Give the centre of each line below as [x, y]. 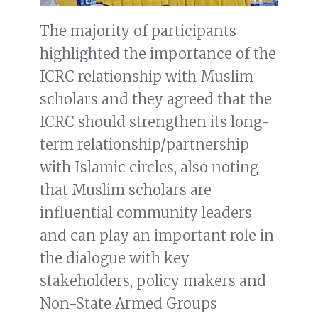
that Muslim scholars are [126, 190]
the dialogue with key [115, 258]
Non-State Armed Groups [128, 304]
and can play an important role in [157, 236]
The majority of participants [138, 31]
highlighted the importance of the [158, 54]
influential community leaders [146, 213]
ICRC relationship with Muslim [147, 77]
